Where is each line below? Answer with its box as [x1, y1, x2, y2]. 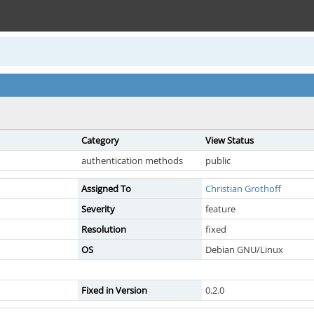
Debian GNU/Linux [205, 243, 283, 256]
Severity [81, 203, 115, 215]
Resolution [81, 223, 126, 235]
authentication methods [81, 154, 183, 167]
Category [81, 134, 119, 146]
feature [205, 203, 235, 215]
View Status [205, 134, 254, 146]
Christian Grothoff [205, 182, 281, 195]
